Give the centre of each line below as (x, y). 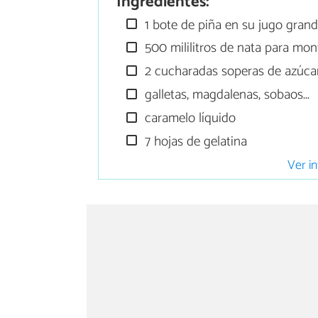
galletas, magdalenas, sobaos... (226, 95)
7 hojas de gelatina (194, 141)
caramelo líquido (189, 118)
